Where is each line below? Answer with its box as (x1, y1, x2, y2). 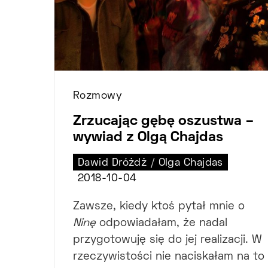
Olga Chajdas (158, 158, 223, 168)
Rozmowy (73, 91, 123, 101)
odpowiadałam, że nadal (96, 218, 227, 229)
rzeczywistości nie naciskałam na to (73, 251, 264, 262)
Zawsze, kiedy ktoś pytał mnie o (73, 201, 245, 212)
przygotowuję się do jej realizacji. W (73, 234, 262, 245)
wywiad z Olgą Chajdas (73, 130, 223, 144)
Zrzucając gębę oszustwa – (73, 114, 254, 128)
